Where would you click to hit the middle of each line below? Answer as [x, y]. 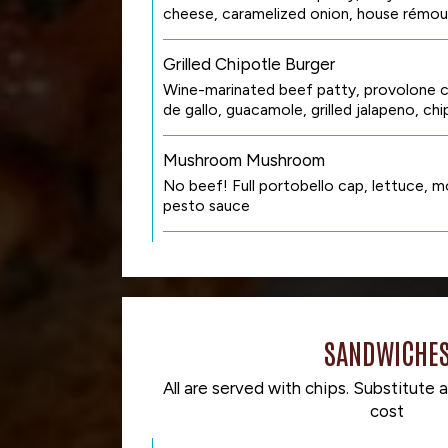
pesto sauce [206, 205]
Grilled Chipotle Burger [249, 64]
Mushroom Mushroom [244, 160]
